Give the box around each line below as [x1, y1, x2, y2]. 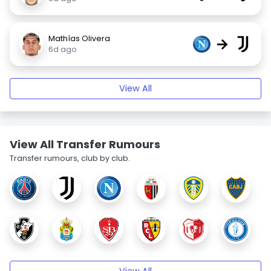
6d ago [48, 44, 77, 54]
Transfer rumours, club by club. [10, 153, 130, 163]
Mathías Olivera [48, 33, 110, 44]
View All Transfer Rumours [10, 137, 160, 152]
